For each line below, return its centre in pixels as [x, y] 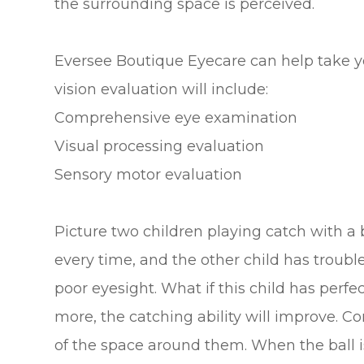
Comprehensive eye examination [176, 117]
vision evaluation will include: [162, 89]
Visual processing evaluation [160, 146]
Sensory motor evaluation [149, 174]
